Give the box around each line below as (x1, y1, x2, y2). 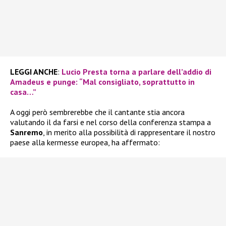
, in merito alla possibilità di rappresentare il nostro (43, 127, 215, 138)
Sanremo (10, 127, 43, 138)
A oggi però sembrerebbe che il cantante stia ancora (10, 107, 185, 118)
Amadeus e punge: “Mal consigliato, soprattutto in (10, 77, 195, 87)
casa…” (10, 87, 36, 97)
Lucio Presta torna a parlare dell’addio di (62, 67, 211, 77)
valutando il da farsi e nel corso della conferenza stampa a (10, 117, 211, 128)
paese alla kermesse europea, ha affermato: (10, 137, 160, 148)
